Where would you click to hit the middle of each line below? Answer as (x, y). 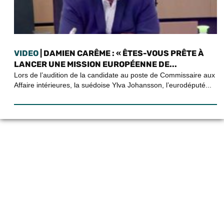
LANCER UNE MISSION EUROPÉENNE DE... (95, 64)
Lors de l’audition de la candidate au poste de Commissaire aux (114, 75)
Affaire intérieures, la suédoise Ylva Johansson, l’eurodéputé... (113, 85)
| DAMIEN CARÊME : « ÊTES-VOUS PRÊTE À (121, 53)
